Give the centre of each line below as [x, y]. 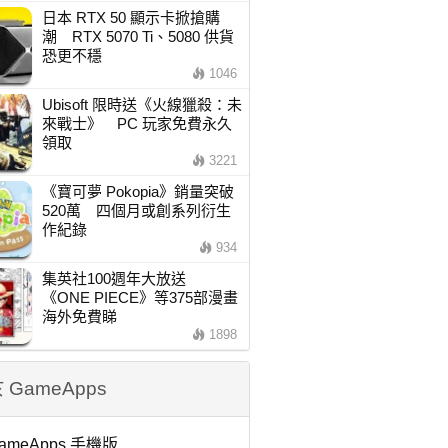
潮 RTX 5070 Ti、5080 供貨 [137, 36]
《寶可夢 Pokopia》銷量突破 [137, 191]
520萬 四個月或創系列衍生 [136, 210]
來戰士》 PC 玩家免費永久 [136, 123]
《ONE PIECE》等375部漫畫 [139, 297]
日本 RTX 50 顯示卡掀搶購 [130, 17]
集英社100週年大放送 [121, 278]
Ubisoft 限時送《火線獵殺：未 [141, 104]
